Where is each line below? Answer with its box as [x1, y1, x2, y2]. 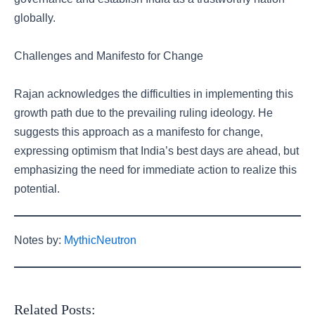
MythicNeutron [64, 234, 136, 246]
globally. [14, 12, 56, 24]
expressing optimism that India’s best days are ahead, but [14, 145, 299, 157]
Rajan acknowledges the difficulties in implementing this [14, 88, 293, 100]
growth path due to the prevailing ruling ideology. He [14, 107, 273, 119]
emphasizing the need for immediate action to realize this [14, 164, 297, 176]
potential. [14, 183, 60, 195]
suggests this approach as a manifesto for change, [14, 126, 263, 138]
